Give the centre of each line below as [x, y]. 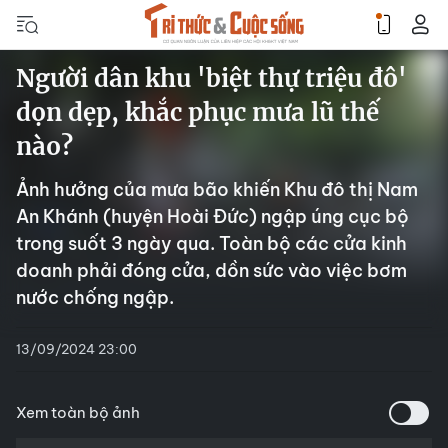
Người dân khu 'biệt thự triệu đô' [211, 78]
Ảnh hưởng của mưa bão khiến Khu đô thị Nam [217, 189]
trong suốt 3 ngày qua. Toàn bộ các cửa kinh [211, 243]
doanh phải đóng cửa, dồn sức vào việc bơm [211, 270]
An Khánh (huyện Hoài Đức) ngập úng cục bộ [212, 216]
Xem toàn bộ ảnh [78, 412]
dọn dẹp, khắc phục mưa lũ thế [197, 112]
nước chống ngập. [95, 297]
